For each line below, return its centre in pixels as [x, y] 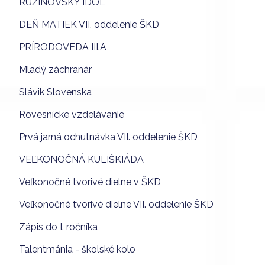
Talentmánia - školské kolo [77, 249]
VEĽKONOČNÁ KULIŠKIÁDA [81, 159]
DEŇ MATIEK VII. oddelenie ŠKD [89, 24]
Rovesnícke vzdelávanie [72, 114]
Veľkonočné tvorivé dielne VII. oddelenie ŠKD [116, 204]
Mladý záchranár [55, 69]
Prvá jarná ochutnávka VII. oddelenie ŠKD [108, 137]
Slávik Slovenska [55, 92]
